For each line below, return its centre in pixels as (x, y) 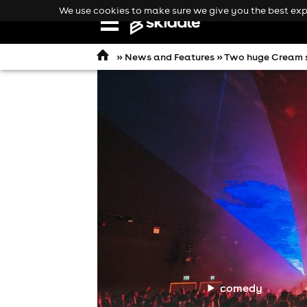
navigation (131, 37)
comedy (242, 287)
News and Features (169, 57)
